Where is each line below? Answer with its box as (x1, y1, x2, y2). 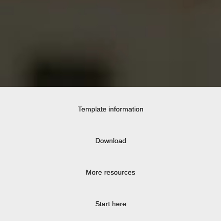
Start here (95, 200, 126, 208)
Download (95, 137, 126, 145)
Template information (77, 105, 144, 113)
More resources (86, 168, 135, 176)
